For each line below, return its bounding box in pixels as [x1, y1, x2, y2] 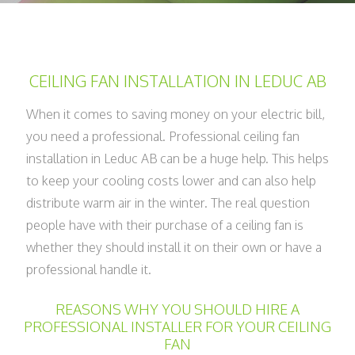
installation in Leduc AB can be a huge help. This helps [26, 150, 329, 166]
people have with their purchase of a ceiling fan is [26, 216, 303, 233]
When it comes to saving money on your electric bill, [26, 105, 325, 122]
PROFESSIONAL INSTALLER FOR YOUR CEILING [24, 317, 331, 335]
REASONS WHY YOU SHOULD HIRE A [55, 300, 300, 318]
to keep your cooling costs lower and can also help [26, 172, 316, 189]
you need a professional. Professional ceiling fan [26, 128, 300, 144]
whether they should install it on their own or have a [26, 239, 322, 255]
